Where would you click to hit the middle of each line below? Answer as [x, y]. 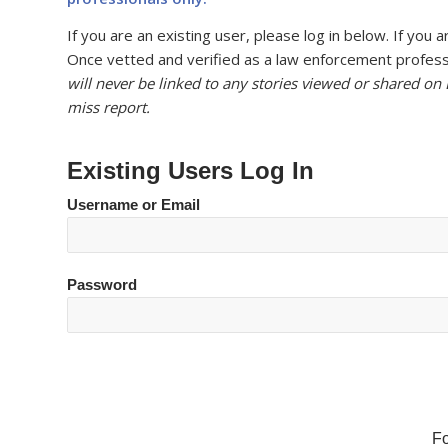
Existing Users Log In [190, 170]
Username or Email [133, 204]
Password [102, 284]
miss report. [108, 106]
